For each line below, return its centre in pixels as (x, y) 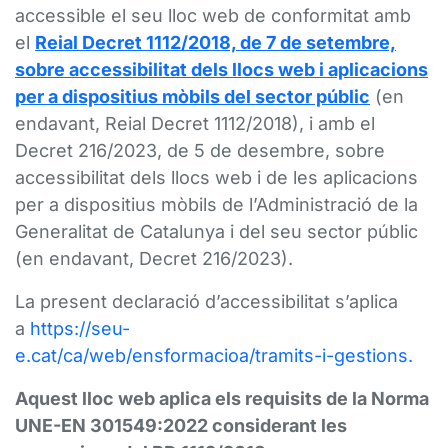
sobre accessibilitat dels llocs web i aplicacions (221, 69)
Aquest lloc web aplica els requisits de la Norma (222, 398)
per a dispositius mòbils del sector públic (192, 96)
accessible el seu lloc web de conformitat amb (213, 15)
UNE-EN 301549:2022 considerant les (181, 425)
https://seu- (80, 328)
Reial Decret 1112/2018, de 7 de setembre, (215, 42)
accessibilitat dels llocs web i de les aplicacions (216, 177)
